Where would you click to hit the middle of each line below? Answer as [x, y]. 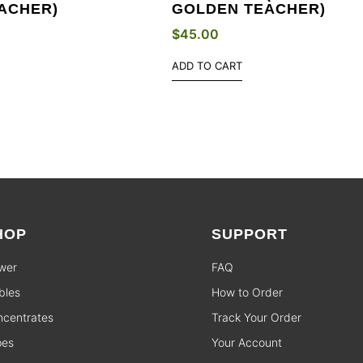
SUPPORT [250, 234]
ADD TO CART [207, 65]
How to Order [248, 292]
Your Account [247, 342]
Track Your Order [257, 317]
